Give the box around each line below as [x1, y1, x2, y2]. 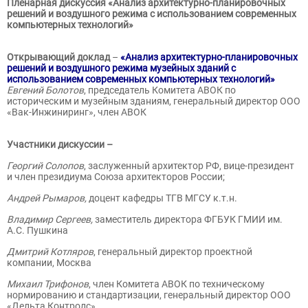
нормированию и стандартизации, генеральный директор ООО [7, 289, 291, 300]
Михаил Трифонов [7, 278, 89, 289]
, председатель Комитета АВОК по [84, 85, 236, 96]
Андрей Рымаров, [7, 192, 87, 203]
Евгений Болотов [7, 85, 84, 96]
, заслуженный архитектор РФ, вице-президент [84, 160, 294, 171]
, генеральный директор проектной [93, 246, 252, 257]
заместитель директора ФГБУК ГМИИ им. [93, 214, 283, 225]
